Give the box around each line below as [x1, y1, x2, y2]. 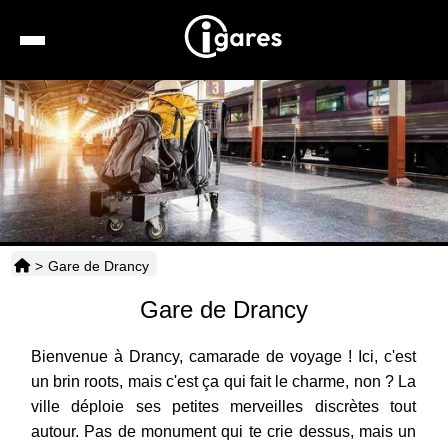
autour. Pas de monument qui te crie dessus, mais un [30, 423, 417, 441]
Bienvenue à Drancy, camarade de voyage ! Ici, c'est [30, 348, 417, 366]
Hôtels [224, 179, 267, 196]
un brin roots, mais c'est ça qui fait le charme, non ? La [30, 373, 417, 391]
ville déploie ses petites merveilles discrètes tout [30, 398, 417, 416]
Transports [222, 271, 293, 288]
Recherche [220, 87, 293, 104]
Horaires [220, 317, 277, 334]
